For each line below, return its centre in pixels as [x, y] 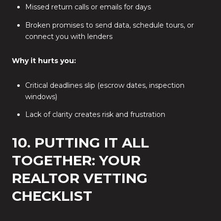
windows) [41, 96]
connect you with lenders [69, 36]
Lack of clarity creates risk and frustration [95, 115]
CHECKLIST [52, 196]
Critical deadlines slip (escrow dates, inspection [105, 85]
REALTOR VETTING [80, 178]
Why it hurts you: [44, 61]
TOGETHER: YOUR [76, 160]
